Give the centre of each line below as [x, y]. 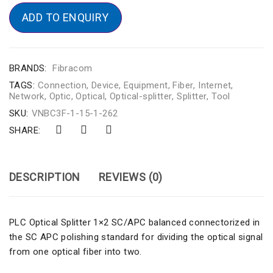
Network [27, 96]
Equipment [146, 85]
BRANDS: [28, 68]
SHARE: [25, 131]
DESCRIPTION [45, 177]
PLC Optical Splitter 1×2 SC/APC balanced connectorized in [135, 222]
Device [105, 85]
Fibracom [73, 68]
